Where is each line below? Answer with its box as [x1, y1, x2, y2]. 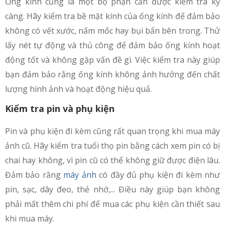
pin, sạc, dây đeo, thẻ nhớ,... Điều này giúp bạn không [5, 184, 220, 195]
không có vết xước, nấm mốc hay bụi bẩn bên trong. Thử [5, 25, 220, 37]
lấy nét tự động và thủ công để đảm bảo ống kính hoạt [5, 40, 220, 51]
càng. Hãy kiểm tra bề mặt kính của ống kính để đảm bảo [5, 11, 220, 22]
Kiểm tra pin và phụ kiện [5, 102, 115, 115]
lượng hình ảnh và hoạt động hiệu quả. [5, 83, 152, 95]
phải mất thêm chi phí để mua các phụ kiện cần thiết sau [5, 198, 220, 210]
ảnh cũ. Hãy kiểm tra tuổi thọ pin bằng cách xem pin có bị [5, 140, 220, 152]
